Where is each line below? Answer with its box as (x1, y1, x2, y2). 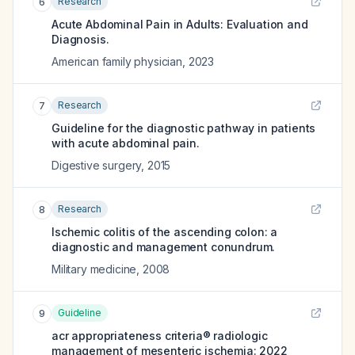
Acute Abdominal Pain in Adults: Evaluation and (52, 17, 308, 31)
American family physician (52, 55, 182, 68)
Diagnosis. (52, 32, 109, 46)
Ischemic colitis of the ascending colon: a (52, 225, 278, 239)
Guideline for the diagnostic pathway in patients (52, 121, 316, 135)
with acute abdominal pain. (52, 136, 200, 150)
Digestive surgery (52, 158, 142, 172)
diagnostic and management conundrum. (52, 240, 276, 254)
